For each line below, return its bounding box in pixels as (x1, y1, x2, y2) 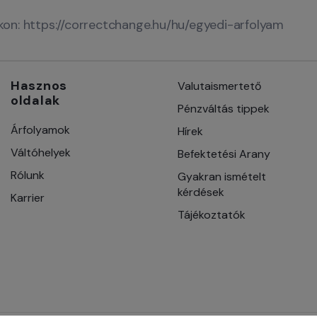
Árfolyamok (11, 122, 70, 137)
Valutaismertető (177, 78, 261, 93)
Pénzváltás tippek (177, 100, 270, 116)
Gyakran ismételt (177, 168, 266, 184)
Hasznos (11, 76, 67, 94)
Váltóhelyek (11, 144, 71, 160)
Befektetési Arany (177, 146, 270, 161)
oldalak (11, 91, 60, 109)
